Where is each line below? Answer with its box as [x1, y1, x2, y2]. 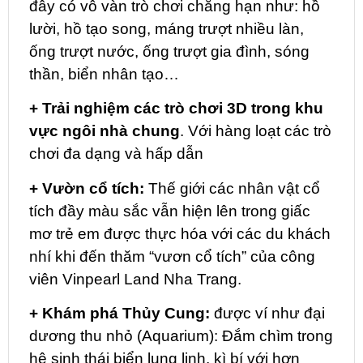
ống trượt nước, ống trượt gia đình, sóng [29, 43, 310, 61]
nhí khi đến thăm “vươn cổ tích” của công [29, 247, 315, 265]
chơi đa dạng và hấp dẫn [29, 145, 203, 163]
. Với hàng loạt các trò [180, 122, 331, 140]
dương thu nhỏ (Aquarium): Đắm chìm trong [29, 327, 333, 345]
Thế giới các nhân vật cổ [144, 179, 320, 197]
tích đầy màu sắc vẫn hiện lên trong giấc [29, 202, 310, 220]
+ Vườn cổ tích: [29, 179, 144, 197]
